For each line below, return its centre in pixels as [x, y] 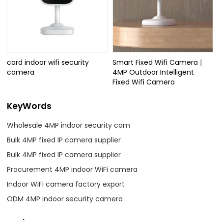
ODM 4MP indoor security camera [65, 199]
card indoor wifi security [48, 62]
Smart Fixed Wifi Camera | [157, 62]
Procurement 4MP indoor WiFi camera [72, 169]
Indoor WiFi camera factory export [66, 184]
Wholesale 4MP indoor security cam [69, 125]
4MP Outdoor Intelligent [153, 72]
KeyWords [29, 106]
